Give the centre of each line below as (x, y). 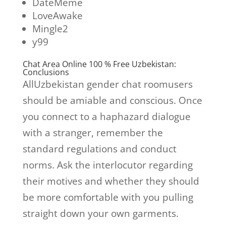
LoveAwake (57, 16)
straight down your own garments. (100, 214)
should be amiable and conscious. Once (112, 101)
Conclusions (46, 72)
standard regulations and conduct (99, 149)
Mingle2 (50, 29)
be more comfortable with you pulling (108, 197)
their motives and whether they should (111, 181)
